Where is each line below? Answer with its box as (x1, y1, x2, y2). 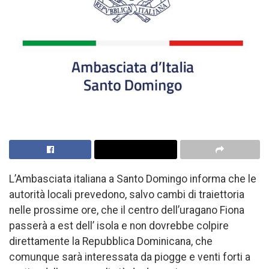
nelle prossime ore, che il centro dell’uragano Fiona (9, 204, 244, 216)
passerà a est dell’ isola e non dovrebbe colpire (9, 219, 229, 232)
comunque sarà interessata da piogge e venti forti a (9, 250, 250, 263)
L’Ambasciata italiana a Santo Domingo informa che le (9, 172, 256, 185)
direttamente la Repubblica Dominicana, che (9, 235, 213, 247)
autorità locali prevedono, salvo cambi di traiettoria (9, 188, 244, 201)
